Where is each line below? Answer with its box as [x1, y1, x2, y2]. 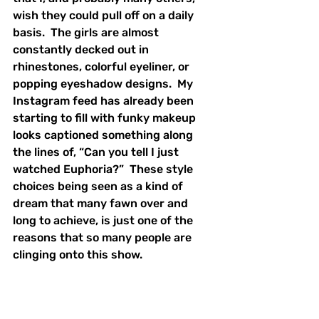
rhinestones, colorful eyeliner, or [13, 59, 192, 73]
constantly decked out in [13, 42, 152, 56]
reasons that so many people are [13, 230, 194, 244]
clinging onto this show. [13, 247, 148, 261]
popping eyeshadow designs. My [13, 76, 196, 90]
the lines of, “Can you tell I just [13, 145, 182, 159]
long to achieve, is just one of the [13, 213, 196, 227]
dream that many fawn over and [13, 196, 191, 210]
